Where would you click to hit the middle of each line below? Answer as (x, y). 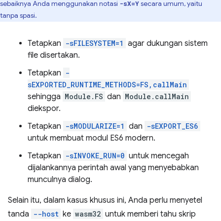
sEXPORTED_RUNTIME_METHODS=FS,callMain (107, 85)
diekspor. (44, 109)
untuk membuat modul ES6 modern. (92, 138)
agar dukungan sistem (167, 44)
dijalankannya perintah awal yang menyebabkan (113, 168)
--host (46, 214)
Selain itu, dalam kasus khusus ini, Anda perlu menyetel (105, 201)
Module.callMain (157, 97)
